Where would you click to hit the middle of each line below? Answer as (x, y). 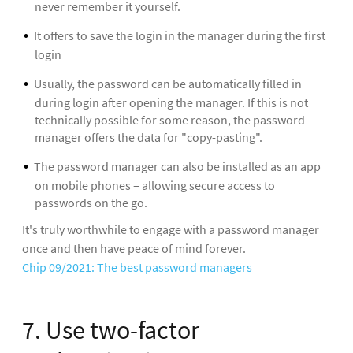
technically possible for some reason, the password (170, 119)
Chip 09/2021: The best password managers (137, 268)
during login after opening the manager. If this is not (171, 102)
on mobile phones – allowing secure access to (155, 186)
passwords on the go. (91, 203)
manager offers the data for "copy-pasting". (149, 137)
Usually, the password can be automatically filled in (168, 83)
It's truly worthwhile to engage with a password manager (171, 230)
